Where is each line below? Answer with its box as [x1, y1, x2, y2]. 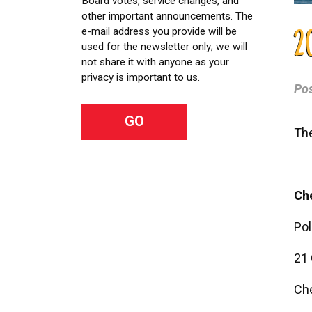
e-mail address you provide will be [81, 24, 237, 38]
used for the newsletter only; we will [81, 40, 247, 53]
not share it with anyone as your [81, 55, 229, 68]
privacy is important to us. [81, 70, 200, 84]
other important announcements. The [81, 9, 253, 22]
